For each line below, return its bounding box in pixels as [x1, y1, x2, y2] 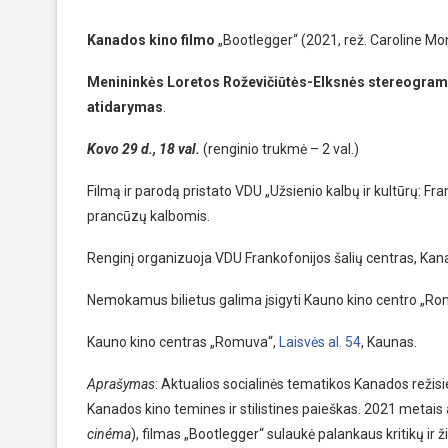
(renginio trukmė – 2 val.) [203, 141, 359, 157]
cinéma [87, 426, 131, 442]
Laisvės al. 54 [279, 334, 361, 350]
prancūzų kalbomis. [87, 208, 210, 224]
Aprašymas [87, 376, 155, 392]
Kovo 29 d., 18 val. [87, 141, 203, 157]
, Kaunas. [361, 334, 417, 350]
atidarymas [87, 99, 163, 115]
